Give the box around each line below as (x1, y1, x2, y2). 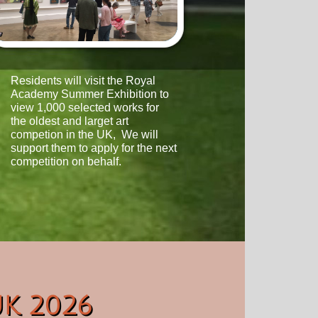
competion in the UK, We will (11, 128, 158, 141)
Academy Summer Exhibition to (11, 88, 169, 100)
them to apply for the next (51, 142, 177, 154)
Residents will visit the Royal (11, 75, 155, 87)
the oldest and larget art (11, 115, 128, 127)
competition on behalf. (11, 155, 121, 168)
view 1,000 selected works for (11, 102, 159, 114)
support (11, 142, 51, 154)
